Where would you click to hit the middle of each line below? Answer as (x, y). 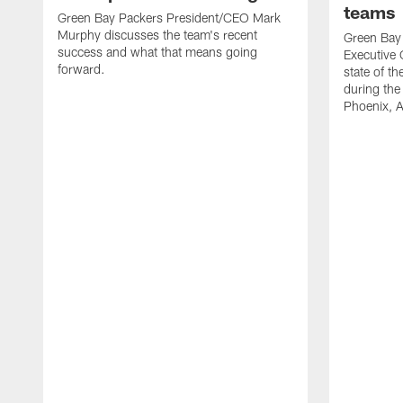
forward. (81, 68)
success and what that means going (157, 51)
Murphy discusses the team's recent (157, 34)
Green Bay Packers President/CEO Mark (169, 17)
